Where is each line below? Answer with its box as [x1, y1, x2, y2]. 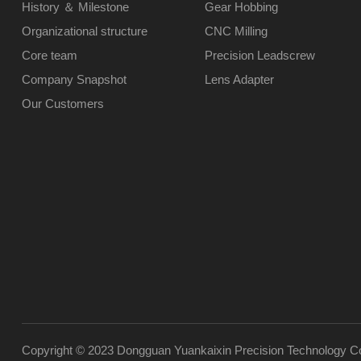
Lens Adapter [204, 73, 274, 86]
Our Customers [21, 97, 104, 110]
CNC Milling [204, 24, 268, 38]
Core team [21, 48, 77, 62]
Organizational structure [21, 24, 147, 38]
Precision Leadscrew [204, 48, 315, 62]
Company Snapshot [21, 73, 127, 86]
